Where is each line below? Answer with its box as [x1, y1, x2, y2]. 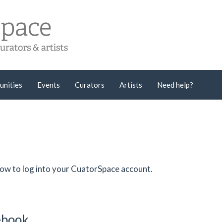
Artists [119, 80, 142, 89]
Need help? [157, 80, 193, 89]
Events [37, 80, 60, 89]
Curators [75, 80, 105, 89]
